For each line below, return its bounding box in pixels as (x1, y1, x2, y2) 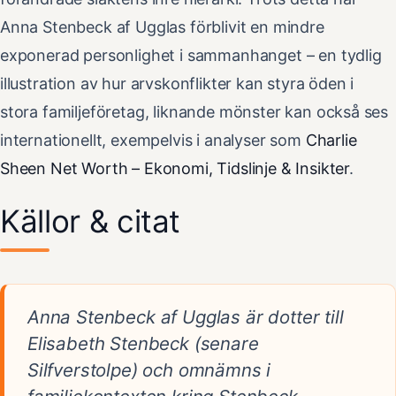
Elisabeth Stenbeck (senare (27, 332, 259, 355)
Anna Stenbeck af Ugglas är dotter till (27, 306, 344, 329)
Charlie (305, 131, 357, 150)
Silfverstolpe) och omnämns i (27, 359, 271, 382)
